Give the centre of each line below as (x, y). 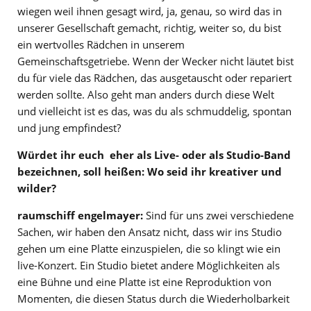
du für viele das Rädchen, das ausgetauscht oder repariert (154, 77)
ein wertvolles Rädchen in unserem (101, 44)
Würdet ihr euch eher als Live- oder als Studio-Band (154, 154)
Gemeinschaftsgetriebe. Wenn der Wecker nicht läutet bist (155, 61)
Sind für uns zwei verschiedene (220, 215)
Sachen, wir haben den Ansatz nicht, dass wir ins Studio (150, 232)
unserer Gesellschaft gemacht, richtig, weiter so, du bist (149, 27)
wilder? (37, 188)
